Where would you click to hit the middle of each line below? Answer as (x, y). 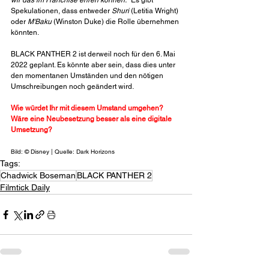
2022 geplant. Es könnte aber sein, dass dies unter (94, 65)
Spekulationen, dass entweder (61, 11)
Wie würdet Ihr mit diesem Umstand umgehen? (88, 108)
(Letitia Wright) (155, 11)
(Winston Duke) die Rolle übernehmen (116, 22)
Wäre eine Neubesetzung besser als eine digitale (92, 119)
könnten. (25, 33)
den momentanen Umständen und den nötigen (88, 76)
